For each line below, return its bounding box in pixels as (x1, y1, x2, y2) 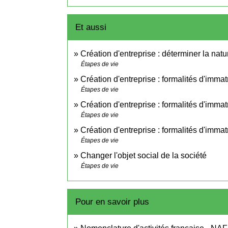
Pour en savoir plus (75, 197, 149, 207)
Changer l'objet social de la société (80, 151, 207, 160)
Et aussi (75, 22, 106, 33)
